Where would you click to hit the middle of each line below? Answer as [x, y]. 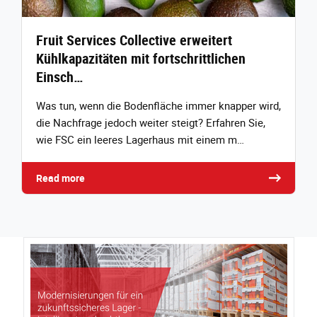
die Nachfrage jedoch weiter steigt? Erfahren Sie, [151, 123]
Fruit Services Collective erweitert [134, 40]
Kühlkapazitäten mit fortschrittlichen [141, 59]
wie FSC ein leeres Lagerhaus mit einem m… [140, 140]
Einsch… [59, 77]
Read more [60, 178]
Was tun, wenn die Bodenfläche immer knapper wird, [158, 106]
